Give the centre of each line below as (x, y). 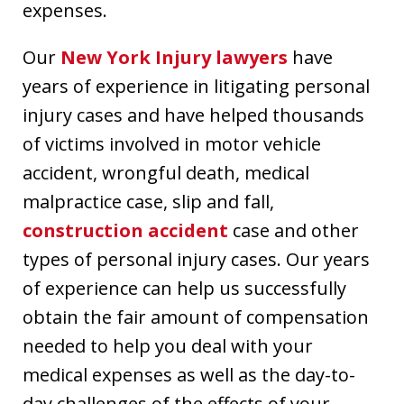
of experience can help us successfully (184, 288)
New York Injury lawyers (174, 57)
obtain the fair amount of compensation (196, 317)
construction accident (125, 230)
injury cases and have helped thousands (193, 115)
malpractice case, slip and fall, (148, 201)
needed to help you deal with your (168, 345)
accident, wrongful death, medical (166, 172)
